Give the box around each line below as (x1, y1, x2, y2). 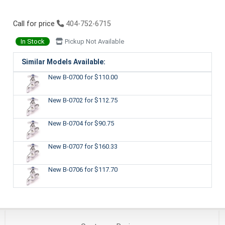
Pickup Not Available (63, 37, 124, 45)
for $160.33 (84, 142, 118, 150)
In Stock (20, 37, 45, 45)
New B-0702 (48, 96, 84, 104)
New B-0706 (48, 165, 84, 173)
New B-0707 (48, 142, 84, 150)
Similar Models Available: (21, 57, 105, 66)
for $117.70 (84, 165, 118, 173)
